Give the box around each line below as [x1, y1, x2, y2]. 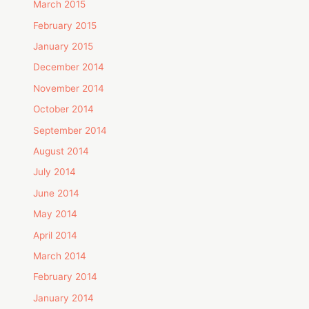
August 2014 [33, 145, 90, 157]
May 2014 [33, 208, 78, 220]
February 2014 [33, 271, 98, 283]
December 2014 [33, 61, 105, 73]
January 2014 [33, 292, 94, 303]
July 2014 [33, 166, 77, 178]
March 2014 [33, 250, 87, 262]
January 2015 [33, 40, 94, 52]
